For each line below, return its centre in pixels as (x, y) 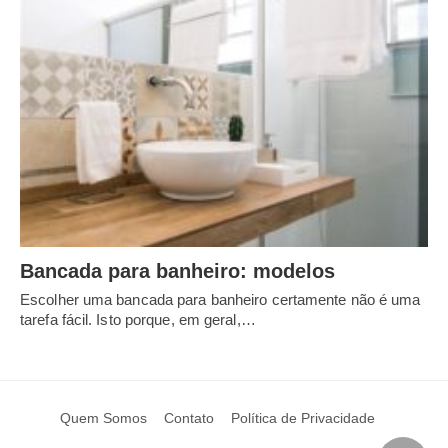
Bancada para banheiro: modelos (177, 271)
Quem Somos (103, 418)
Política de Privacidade (303, 418)
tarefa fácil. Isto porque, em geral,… (138, 320)
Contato (189, 418)
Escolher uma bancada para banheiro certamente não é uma (220, 300)
